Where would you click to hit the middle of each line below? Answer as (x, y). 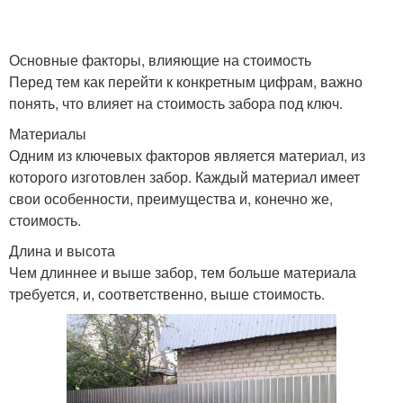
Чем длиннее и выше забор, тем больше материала (183, 272)
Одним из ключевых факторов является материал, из (187, 155)
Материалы (48, 134)
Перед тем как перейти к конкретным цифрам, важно (186, 81)
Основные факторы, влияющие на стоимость (160, 60)
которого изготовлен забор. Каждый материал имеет (184, 177)
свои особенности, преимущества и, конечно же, (171, 198)
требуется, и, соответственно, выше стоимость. (167, 294)
